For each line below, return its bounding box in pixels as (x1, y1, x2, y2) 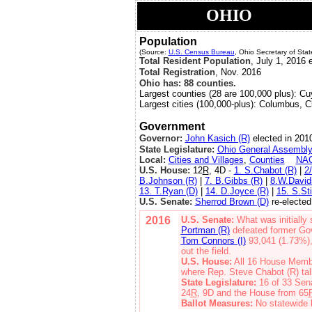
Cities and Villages (168, 155, 244, 165)
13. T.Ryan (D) (139, 186, 198, 196)
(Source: (139, 48, 169, 56)
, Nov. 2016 (214, 67, 261, 77)
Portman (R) (180, 225, 230, 235)
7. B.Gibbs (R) (204, 175, 263, 186)
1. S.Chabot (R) (233, 165, 297, 175)
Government (139, 120, 205, 132)
